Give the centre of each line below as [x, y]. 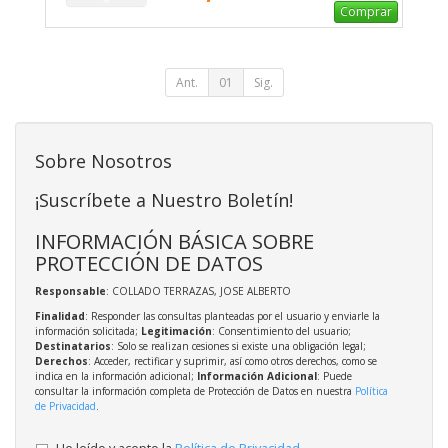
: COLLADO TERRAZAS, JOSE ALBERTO [198, 291]
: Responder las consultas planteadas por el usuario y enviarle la [232, 316]
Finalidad [60, 316]
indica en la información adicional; [116, 376]
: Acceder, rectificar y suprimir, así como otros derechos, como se [232, 361]
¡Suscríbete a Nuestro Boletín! [164, 200]
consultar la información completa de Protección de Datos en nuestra [195, 391]
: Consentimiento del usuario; [281, 331]
